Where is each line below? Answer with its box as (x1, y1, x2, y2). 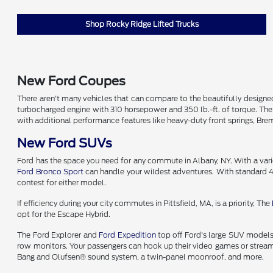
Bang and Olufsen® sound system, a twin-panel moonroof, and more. (17, 252, 264, 261)
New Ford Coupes (17, 74, 126, 88)
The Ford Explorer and (17, 230, 99, 239)
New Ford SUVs (17, 136, 113, 151)
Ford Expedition (99, 230, 156, 239)
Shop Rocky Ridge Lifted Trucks (85, 19, 199, 29)
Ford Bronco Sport (17, 167, 83, 176)
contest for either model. (17, 178, 107, 187)
